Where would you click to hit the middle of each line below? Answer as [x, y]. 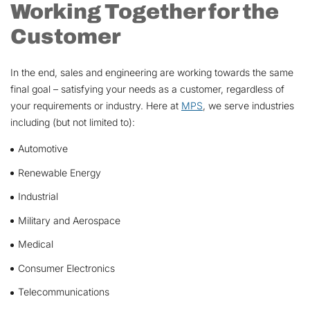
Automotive [43, 149]
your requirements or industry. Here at [96, 105]
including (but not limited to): [73, 122]
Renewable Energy [59, 172]
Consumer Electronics [66, 268]
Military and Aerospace [69, 220]
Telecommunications [63, 292]
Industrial [38, 197]
